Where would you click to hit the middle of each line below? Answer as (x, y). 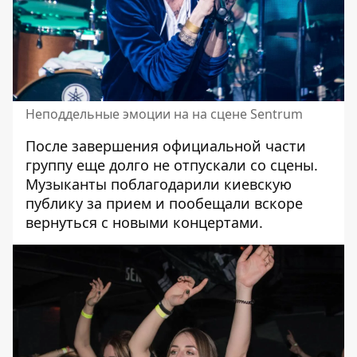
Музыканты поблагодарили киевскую (159, 184)
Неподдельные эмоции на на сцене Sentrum (164, 114)
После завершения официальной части (166, 146)
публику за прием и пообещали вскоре (164, 204)
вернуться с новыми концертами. (144, 223)
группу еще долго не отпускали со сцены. (172, 165)
